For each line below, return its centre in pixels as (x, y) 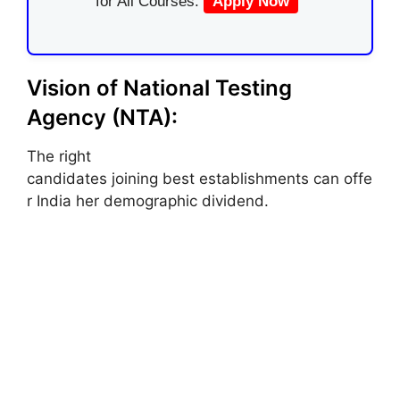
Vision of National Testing (159, 87)
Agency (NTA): (102, 117)
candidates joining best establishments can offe (200, 178)
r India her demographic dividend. (148, 200)
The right (59, 156)
